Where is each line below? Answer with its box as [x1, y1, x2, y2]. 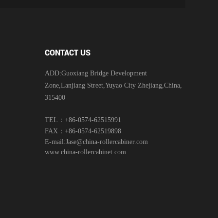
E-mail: [45, 138, 66, 145]
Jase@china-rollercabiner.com [66, 138, 148, 145]
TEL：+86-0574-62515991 [45, 116, 122, 124]
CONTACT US [45, 47, 91, 57]
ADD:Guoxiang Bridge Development [45, 69, 147, 77]
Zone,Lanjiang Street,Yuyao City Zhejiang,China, [45, 81, 182, 89]
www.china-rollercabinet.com [45, 148, 127, 156]
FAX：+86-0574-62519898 [45, 127, 122, 135]
